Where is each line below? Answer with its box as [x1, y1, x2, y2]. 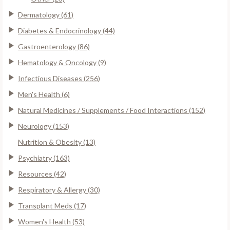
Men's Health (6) [18, 89, 70, 99]
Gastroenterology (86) [18, 42, 90, 51]
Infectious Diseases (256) [18, 73, 100, 83]
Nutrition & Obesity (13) [18, 137, 95, 146]
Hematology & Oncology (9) [18, 57, 106, 67]
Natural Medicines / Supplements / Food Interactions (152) [18, 105, 205, 114]
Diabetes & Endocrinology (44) [18, 26, 115, 35]
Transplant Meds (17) [18, 201, 86, 210]
